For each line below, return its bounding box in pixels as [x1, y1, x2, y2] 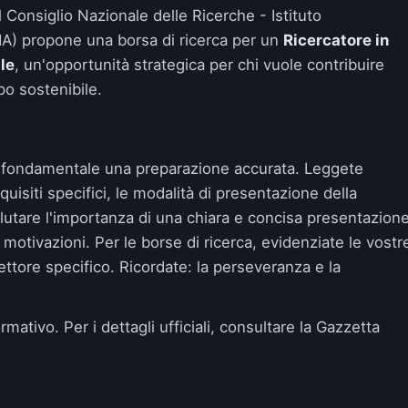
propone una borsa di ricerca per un [17, 31, 283, 49]
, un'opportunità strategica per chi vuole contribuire [15, 56, 384, 74]
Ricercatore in [283, 31, 389, 49]
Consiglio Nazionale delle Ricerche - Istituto [6, 6, 321, 25]
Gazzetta [316, 318, 380, 336]
